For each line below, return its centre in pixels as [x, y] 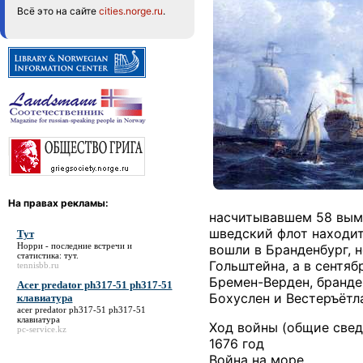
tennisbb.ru [38, 265]
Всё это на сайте [58, 11]
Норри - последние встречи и [74, 245]
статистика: [40, 255]
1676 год [237, 343]
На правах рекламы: [58, 203]
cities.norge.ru [131, 11]
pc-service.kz [41, 329]
